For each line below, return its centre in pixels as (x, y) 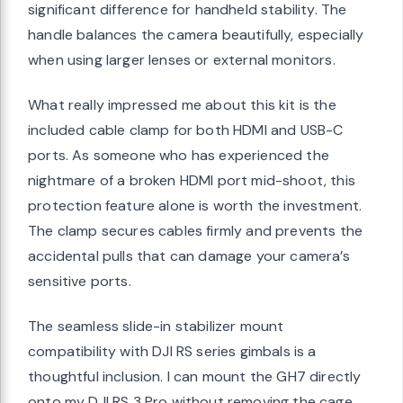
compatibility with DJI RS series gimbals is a (172, 352)
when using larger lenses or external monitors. (182, 60)
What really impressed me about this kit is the (182, 105)
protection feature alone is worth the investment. (195, 206)
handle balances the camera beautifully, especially (196, 35)
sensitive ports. (80, 282)
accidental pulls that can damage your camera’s (189, 256)
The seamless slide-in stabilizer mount (156, 327)
